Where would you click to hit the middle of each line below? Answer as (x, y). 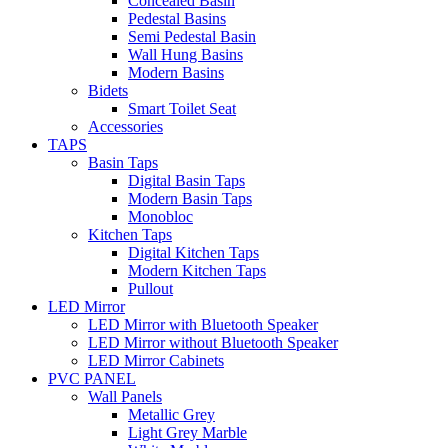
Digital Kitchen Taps (193, 253)
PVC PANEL (92, 379)
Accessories (125, 127)
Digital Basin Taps (186, 181)
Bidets (108, 91)
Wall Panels (125, 397)
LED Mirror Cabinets (156, 361)
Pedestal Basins (177, 19)
